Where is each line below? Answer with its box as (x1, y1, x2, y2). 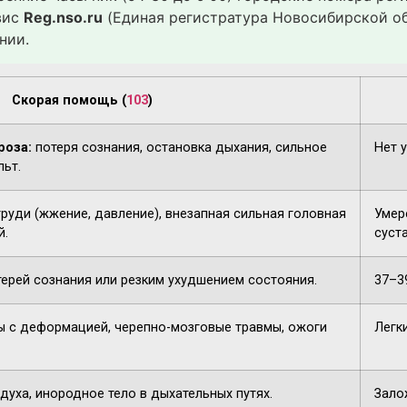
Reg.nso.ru (24, 7, 103, 26)
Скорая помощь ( (12, 93, 126, 109)
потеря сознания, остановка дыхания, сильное (32, 140, 327, 156)
